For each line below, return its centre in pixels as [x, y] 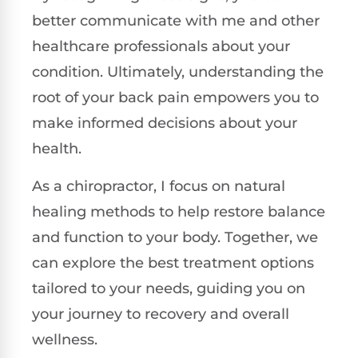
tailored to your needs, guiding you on [169, 288]
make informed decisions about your [165, 123]
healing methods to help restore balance [179, 211]
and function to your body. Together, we [175, 237]
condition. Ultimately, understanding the [178, 72]
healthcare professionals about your [161, 47]
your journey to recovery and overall [161, 314]
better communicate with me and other [176, 21]
